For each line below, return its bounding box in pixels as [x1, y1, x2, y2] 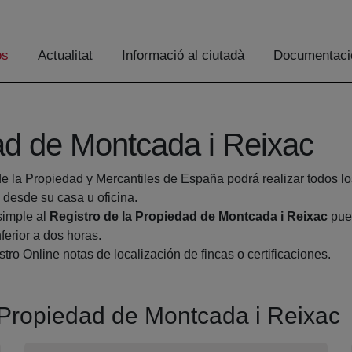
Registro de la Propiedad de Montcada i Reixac [49, 210, 328, 224]
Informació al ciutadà [122, 48, 244, 64]
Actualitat [38, 48, 93, 64]
